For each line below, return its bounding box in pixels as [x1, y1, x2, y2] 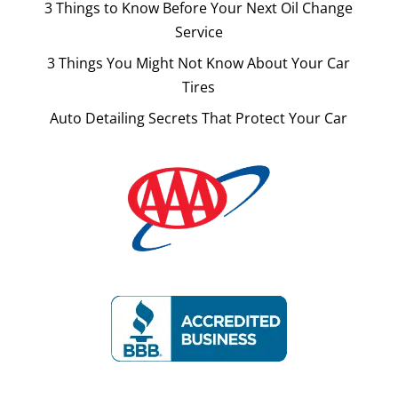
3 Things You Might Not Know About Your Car [47, 52, 351, 73]
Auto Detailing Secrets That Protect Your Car [50, 107, 348, 128]
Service [174, 21, 223, 42]
